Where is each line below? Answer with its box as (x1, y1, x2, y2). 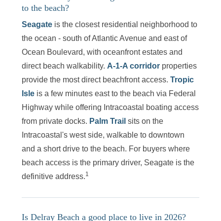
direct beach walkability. (22, 61, 107, 70)
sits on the (126, 116, 163, 125)
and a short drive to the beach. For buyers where (22, 144, 190, 153)
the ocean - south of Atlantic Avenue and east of (22, 34, 187, 42)
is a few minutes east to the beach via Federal (35, 89, 196, 98)
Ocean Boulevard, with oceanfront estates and (22, 47, 183, 56)
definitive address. (22, 172, 85, 181)
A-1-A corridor (107, 61, 160, 70)
